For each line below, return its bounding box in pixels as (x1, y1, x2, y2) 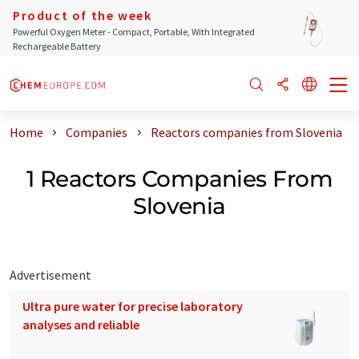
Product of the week (13, 7, 152, 23)
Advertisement (10, 266, 91, 283)
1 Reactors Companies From (26, 164, 333, 192)
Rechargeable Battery (13, 40, 101, 52)
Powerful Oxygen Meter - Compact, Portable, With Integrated (13, 26, 255, 38)
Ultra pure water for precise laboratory (22, 297, 243, 314)
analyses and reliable (22, 316, 139, 333)
